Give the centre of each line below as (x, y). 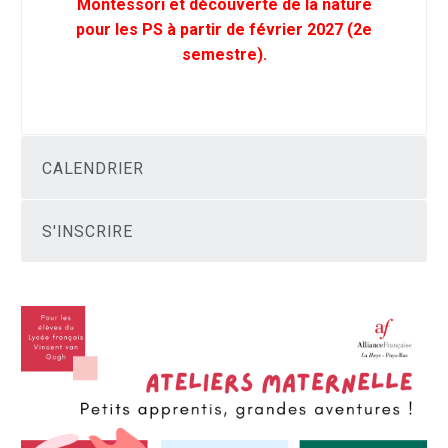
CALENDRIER (93, 168)
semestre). (224, 54)
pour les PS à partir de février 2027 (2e (224, 29)
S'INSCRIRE (87, 231)
